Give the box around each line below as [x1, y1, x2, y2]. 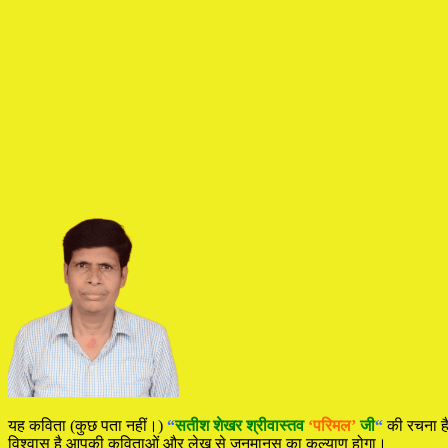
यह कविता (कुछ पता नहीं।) [8, 416, 167, 434]
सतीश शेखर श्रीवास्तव [175, 416, 304, 434]
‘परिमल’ [304, 416, 360, 434]
